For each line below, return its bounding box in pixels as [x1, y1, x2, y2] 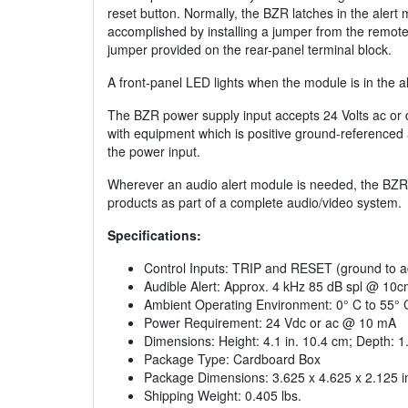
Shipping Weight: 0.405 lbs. [144, 386, 301, 405]
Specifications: [107, 226, 201, 245]
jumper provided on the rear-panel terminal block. [107, 40, 392, 59]
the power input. [107, 142, 200, 161]
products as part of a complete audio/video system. [107, 193, 402, 212]
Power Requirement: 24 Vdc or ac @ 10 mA [144, 313, 396, 332]
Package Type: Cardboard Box [144, 350, 321, 369]
